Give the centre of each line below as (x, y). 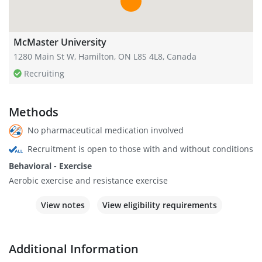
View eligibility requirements (159, 205)
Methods (34, 112)
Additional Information (74, 249)
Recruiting (44, 73)
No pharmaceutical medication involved (104, 130)
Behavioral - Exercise (50, 166)
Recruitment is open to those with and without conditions (139, 149)
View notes (63, 205)
